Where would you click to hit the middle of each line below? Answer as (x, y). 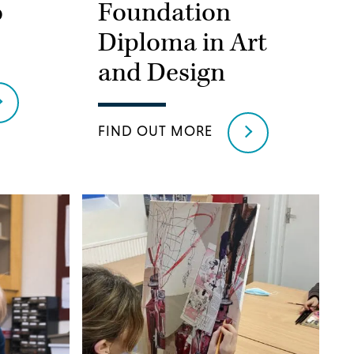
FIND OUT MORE (155, 131)
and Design (162, 73)
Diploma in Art (183, 43)
